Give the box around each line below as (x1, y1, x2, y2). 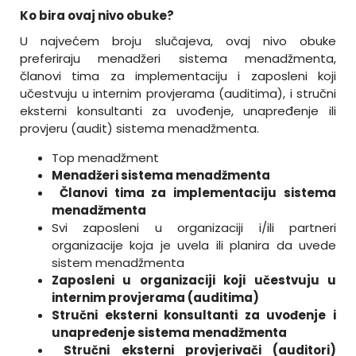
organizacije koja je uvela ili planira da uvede (52, 236, 336, 253)
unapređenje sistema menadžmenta (52, 323, 287, 341)
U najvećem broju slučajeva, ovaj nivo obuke (20, 32, 336, 49)
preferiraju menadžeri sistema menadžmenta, (20, 49, 336, 67)
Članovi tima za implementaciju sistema (59, 184, 337, 201)
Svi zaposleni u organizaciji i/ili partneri (52, 219, 336, 236)
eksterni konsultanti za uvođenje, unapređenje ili (20, 102, 336, 119)
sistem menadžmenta (52, 253, 184, 271)
